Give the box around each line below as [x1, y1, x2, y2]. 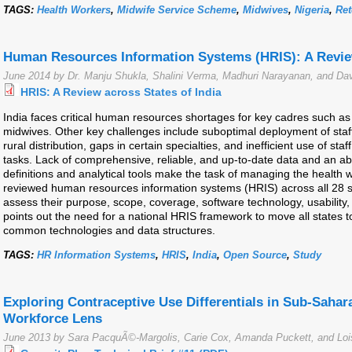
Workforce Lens [3, 311, 102, 327]
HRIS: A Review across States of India [20, 86, 222, 99]
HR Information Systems [37, 249, 156, 262]
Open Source [223, 249, 287, 262]
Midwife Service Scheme [117, 4, 236, 16]
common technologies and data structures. [3, 224, 215, 237]
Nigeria [295, 4, 329, 16]
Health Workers [37, 4, 111, 16]
